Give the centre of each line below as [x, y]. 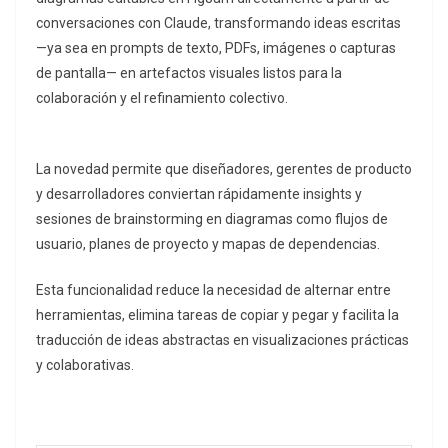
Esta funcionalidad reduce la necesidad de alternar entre [213, 290]
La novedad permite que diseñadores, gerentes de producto [224, 169]
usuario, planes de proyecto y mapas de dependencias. [208, 244]
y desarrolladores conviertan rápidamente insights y [199, 194]
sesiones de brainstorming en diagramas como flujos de [212, 219]
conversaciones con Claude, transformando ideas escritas [218, 23]
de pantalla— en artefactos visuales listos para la [189, 73]
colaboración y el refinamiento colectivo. [162, 98]
